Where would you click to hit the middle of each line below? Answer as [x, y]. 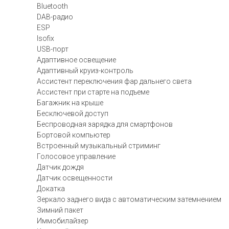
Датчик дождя [60, 167]
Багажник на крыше [70, 103]
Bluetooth [52, 6]
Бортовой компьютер [74, 135]
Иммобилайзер [63, 221]
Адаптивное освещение [76, 60]
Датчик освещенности [75, 178]
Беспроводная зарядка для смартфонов [105, 124]
